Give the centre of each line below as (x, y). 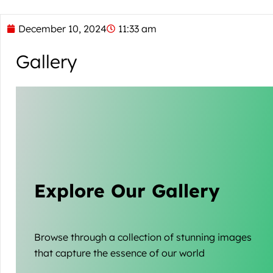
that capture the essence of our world (119, 253)
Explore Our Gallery (127, 190)
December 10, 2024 (62, 29)
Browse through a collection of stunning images (143, 237)
